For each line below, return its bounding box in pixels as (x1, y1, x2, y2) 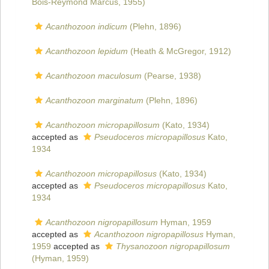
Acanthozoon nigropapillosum (46, 217, 158, 228)
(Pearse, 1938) (142, 71, 201, 81)
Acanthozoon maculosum (46, 71, 142, 81)
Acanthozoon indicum (46, 22, 127, 32)
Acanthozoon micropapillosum (46, 120, 160, 130)
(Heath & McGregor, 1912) (128, 46, 231, 56)
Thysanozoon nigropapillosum (116, 241, 230, 252)
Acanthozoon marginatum (46, 95, 144, 106)
